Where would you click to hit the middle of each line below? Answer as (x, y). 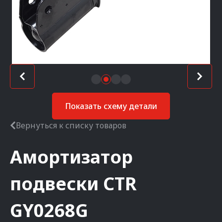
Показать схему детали (111, 106)
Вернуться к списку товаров (71, 125)
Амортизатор (71, 157)
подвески (54, 184)
